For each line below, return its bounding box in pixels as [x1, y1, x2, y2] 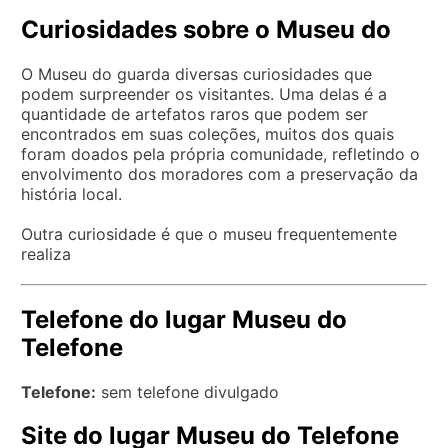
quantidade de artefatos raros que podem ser [21, 103, 368, 124]
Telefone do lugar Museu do [21, 304, 347, 334]
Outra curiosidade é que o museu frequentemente [21, 223, 397, 244]
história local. [21, 183, 122, 204]
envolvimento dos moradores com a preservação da [21, 163, 418, 184]
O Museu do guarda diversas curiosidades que [21, 63, 372, 84]
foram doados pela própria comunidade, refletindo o [21, 143, 420, 164]
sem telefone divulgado [96, 381, 279, 402]
